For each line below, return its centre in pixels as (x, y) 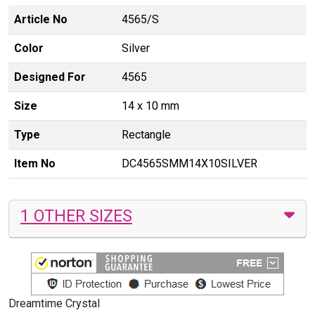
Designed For (50, 77)
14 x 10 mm (150, 105)
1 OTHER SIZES (76, 216)
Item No (35, 163)
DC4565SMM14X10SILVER (189, 163)
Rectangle (146, 134)
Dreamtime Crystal (54, 303)
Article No (41, 19)
